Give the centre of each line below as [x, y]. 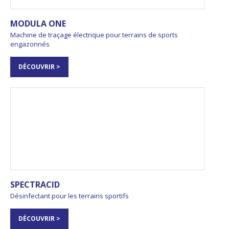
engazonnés [30, 44]
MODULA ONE [38, 23]
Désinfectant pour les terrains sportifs [70, 196]
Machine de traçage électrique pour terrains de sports [94, 35]
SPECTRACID [35, 184]
